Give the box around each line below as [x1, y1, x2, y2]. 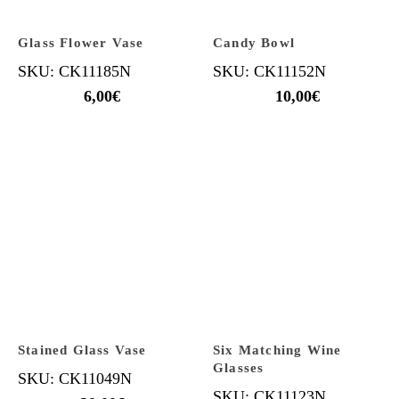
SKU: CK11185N [18, 62, 131, 80]
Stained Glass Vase [18, 343, 147, 357]
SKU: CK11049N [18, 370, 132, 387]
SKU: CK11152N [213, 62, 326, 80]
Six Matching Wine [213, 343, 342, 357]
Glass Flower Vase [18, 36, 144, 50]
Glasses [213, 361, 265, 375]
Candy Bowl [213, 36, 295, 50]
